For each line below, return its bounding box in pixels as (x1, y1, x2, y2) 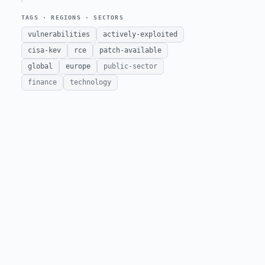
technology (70, 78, 111, 87)
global (28, 62, 53, 71)
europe (66, 62, 91, 71)
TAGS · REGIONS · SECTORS (21, 14, 124, 21)
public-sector (104, 62, 157, 71)
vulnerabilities (28, 30, 90, 39)
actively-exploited (103, 30, 177, 39)
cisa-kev (28, 46, 61, 55)
